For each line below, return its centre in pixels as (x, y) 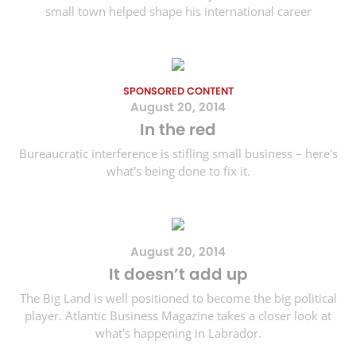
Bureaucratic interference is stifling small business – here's (178, 154)
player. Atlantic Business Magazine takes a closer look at (178, 316)
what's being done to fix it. (178, 171)
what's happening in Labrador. (178, 333)
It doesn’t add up (178, 275)
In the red (178, 130)
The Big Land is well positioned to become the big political (178, 298)
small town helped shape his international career (178, 12)
